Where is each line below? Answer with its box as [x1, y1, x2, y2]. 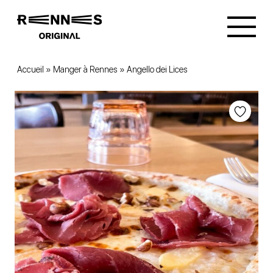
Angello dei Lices [127, 65, 188, 74]
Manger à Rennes [53, 65, 118, 74]
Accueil [17, 65, 44, 74]
